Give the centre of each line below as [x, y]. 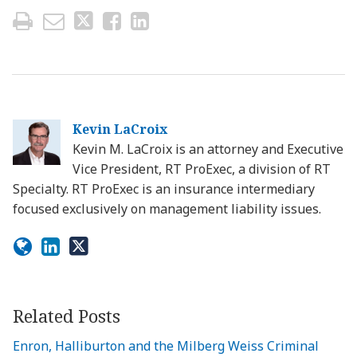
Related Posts [67, 315]
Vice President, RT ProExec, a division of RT [202, 169]
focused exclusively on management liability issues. [167, 208]
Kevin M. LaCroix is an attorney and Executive [208, 149]
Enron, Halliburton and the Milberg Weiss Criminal [166, 345]
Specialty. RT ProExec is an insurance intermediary [164, 188]
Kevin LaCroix [120, 129]
